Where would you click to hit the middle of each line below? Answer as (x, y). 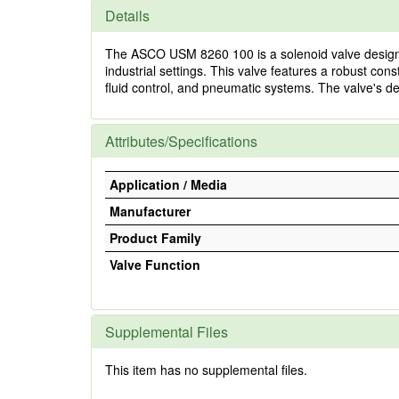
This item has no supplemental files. (206, 370)
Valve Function (155, 265)
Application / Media (168, 184)
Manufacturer (150, 211)
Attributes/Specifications (181, 141)
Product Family (155, 238)
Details (127, 16)
